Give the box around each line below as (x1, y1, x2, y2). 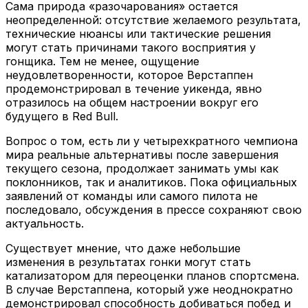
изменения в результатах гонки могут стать (5, 254, 251, 269)
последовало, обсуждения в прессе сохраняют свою (5, 202, 302, 217)
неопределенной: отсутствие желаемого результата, (5, 12, 301, 27)
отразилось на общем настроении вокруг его (5, 95, 258, 109)
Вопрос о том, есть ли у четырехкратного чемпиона (5, 133, 298, 148)
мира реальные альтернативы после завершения (5, 147, 278, 162)
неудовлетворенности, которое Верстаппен (5, 67, 253, 82)
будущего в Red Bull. (5, 109, 118, 123)
